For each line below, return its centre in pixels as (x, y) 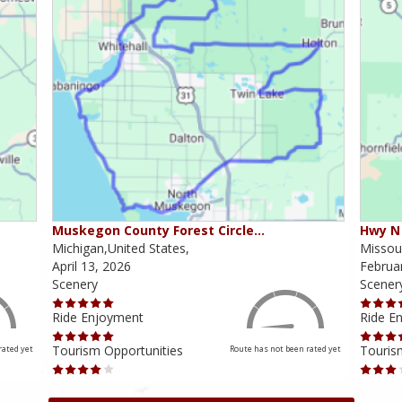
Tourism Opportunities (117, 351)
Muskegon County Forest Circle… (158, 231)
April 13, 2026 (91, 267)
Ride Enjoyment (97, 318)
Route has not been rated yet (286, 349)
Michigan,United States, (120, 249)
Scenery (74, 284)
